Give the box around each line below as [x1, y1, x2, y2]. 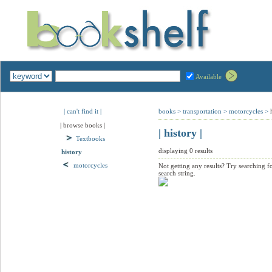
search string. [158, 169, 195, 177]
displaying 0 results [158, 147, 212, 155]
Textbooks [75, 135, 105, 142]
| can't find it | [64, 107, 101, 115]
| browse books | [60, 121, 105, 129]
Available [195, 72, 222, 80]
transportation [183, 107, 222, 115]
